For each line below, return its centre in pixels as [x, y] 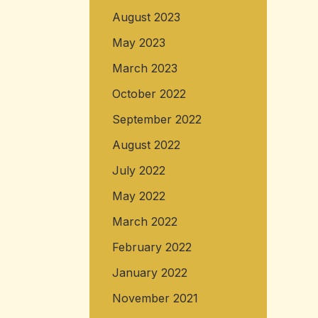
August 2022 [146, 145]
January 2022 [149, 273]
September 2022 [157, 120]
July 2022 [138, 171]
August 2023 [146, 17]
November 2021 [155, 298]
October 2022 [149, 94]
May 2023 [138, 43]
